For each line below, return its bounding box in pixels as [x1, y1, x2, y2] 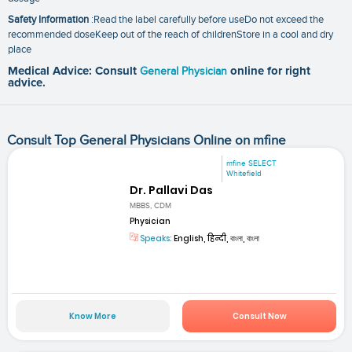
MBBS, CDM [130, 201, 172, 211]
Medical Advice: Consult [8, 65, 140, 78]
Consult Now [232, 310, 287, 322]
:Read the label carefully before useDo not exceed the [89, 13, 324, 27]
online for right [230, 65, 310, 78]
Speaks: [138, 233, 173, 245]
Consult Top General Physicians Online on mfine [6, 132, 286, 148]
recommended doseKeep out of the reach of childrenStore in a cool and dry [8, 28, 333, 42]
